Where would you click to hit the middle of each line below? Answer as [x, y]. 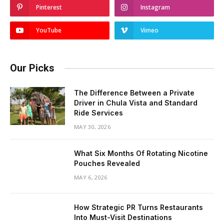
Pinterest [49, 7]
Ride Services [98, 113]
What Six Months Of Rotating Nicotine [141, 153]
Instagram [155, 7]
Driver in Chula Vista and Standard [136, 103]
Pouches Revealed [107, 163]
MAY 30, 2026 [92, 127]
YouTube [49, 30]
